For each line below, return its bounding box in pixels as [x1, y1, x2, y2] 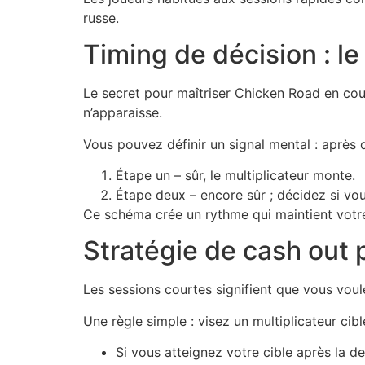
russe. [83, 9, 119, 26]
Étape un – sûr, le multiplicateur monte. [116, 167, 355, 184]
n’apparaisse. [83, 104, 162, 121]
